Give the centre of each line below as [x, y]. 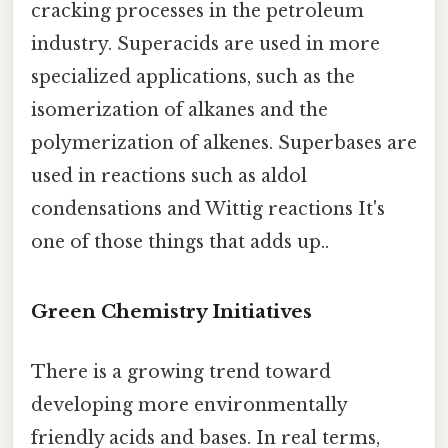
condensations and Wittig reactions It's [208, 208]
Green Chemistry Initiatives [171, 312]
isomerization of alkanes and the [179, 109]
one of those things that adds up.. [180, 241]
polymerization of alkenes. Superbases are [224, 142]
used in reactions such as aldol [169, 175]
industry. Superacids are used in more [205, 43]
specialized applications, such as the [193, 76]
